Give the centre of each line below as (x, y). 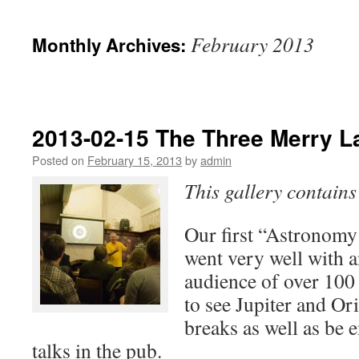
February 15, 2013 (135, 160)
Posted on (58, 160)
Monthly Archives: (111, 45)
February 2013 (252, 44)
